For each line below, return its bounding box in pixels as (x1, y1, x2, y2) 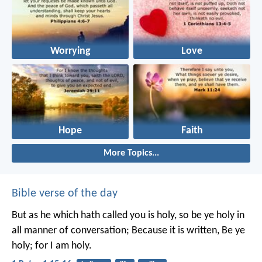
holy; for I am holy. (12, 240, 92, 252)
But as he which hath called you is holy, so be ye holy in (12, 210, 244, 222)
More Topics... (103, 149, 159, 158)
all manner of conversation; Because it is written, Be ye (12, 225, 245, 237)
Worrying (50, 46, 91, 57)
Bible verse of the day (12, 188, 118, 200)
